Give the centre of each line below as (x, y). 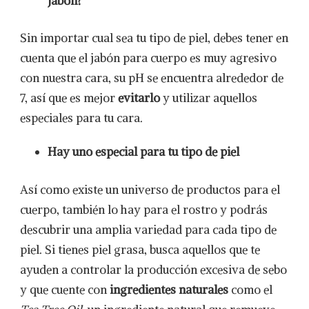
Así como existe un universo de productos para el (150, 189)
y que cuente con (65, 289)
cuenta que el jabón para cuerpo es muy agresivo (148, 58)
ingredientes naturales (169, 289)
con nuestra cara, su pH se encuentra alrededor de (152, 78)
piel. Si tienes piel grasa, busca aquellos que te (140, 249)
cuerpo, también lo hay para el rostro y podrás (144, 209)
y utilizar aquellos (209, 98)
